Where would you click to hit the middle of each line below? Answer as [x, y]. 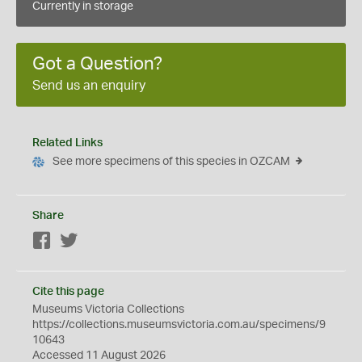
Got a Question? [97, 64]
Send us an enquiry [89, 86]
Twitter [96, 242]
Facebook [77, 242]
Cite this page [68, 292]
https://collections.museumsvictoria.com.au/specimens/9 [179, 325]
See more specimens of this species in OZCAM [171, 162]
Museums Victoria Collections [108, 309]
